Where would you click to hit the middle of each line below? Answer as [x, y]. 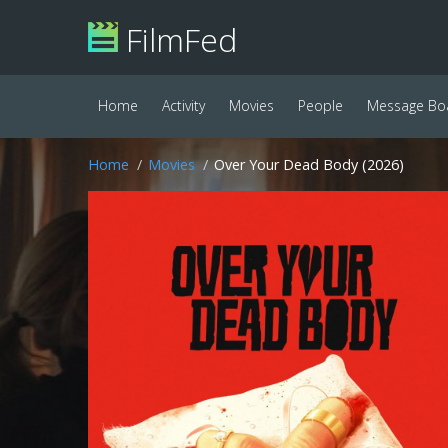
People [320, 105]
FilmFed [177, 39]
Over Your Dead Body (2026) [309, 164]
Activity [183, 105]
